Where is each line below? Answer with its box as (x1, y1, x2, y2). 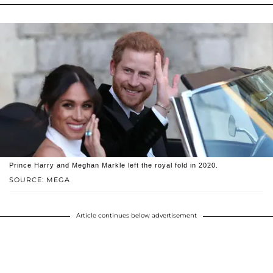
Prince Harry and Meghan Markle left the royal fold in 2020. (9, 161, 218, 169)
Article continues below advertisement (76, 211, 197, 220)
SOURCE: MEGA (9, 175, 70, 185)
